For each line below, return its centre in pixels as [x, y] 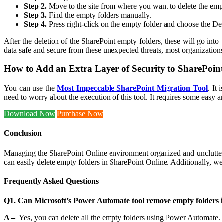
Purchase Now [80, 114]
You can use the [30, 88]
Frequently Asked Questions [51, 181]
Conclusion [23, 133]
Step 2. [35, 6]
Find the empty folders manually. [99, 15]
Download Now [29, 114]
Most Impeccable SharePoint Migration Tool [132, 88]
